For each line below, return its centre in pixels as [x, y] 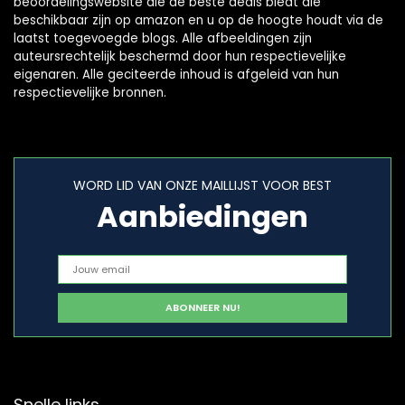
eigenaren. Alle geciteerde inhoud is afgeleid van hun [176, 75]
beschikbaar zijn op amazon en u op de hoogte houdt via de [198, 21]
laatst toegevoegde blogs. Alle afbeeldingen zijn [163, 39]
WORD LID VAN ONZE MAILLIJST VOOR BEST [202, 186]
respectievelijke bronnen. [90, 93]
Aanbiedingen [202, 217]
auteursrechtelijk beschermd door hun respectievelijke [180, 57]
